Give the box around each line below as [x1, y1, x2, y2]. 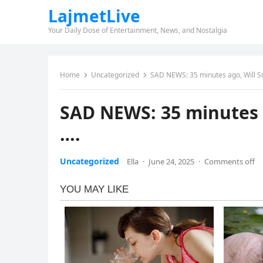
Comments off [204, 156, 255, 167]
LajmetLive [48, 5, 140, 27]
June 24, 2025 [149, 156, 194, 167]
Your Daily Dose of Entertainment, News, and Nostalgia [48, 25, 227, 35]
